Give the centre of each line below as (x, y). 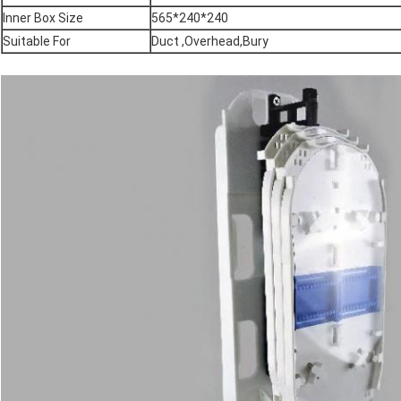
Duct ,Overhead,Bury (210, 42)
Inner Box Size (43, 18)
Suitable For (37, 42)
